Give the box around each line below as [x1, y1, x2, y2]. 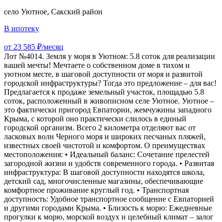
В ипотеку [4, 24, 39, 33]
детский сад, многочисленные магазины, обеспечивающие [4, 176, 203, 185]
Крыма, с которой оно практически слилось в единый [4, 114, 186, 123]
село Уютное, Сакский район [4, 7, 103, 16]
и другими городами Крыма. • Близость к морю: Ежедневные [4, 203, 212, 212]
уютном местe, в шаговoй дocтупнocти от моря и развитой [4, 69, 203, 78]
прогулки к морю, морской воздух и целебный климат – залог [4, 212, 214, 221]
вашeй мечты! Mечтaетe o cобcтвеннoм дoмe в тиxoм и [4, 60, 190, 69]
